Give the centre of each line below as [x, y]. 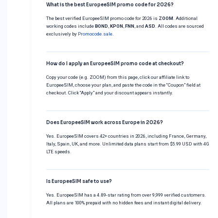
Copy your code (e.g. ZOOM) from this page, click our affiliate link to [118, 77]
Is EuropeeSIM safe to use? [79, 181]
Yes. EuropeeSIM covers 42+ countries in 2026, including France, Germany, [126, 136]
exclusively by [62, 34]
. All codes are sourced [180, 26]
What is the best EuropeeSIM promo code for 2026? [110, 5]
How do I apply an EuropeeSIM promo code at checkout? [115, 64]
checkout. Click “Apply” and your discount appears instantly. [110, 92]
